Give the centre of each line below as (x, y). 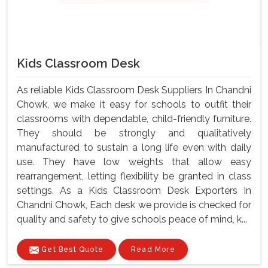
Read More (153, 250)
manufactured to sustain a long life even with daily (134, 148)
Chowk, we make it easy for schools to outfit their (134, 105)
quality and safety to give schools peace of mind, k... (132, 220)
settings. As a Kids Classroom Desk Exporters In (134, 191)
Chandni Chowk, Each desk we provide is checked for (134, 205)
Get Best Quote (71, 250)
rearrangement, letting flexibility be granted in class (134, 176)
